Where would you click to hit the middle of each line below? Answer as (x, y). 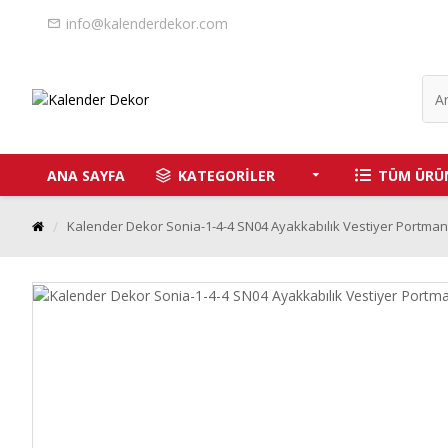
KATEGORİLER (226, 175)
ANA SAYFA (86, 175)
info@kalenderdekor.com (147, 23)
